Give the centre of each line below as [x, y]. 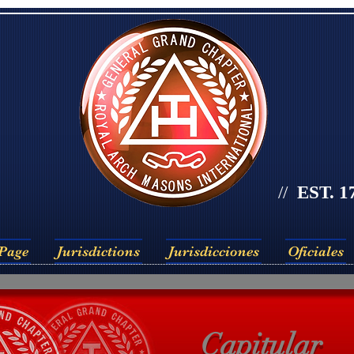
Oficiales [316, 252]
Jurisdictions [98, 252]
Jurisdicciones [214, 252]
